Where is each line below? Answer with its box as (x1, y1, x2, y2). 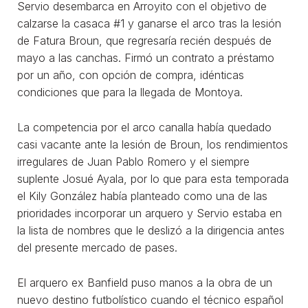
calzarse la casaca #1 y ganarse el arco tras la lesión (17, 16, 281, 30)
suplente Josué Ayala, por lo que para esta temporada (17, 171, 289, 186)
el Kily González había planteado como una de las (17, 188, 267, 203)
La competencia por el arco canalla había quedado (17, 120, 272, 134)
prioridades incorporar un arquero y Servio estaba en (17, 206, 282, 220)
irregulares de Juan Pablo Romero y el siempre (17, 154, 250, 168)
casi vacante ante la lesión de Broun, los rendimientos (17, 137, 288, 151)
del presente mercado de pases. (17, 240, 177, 254)
